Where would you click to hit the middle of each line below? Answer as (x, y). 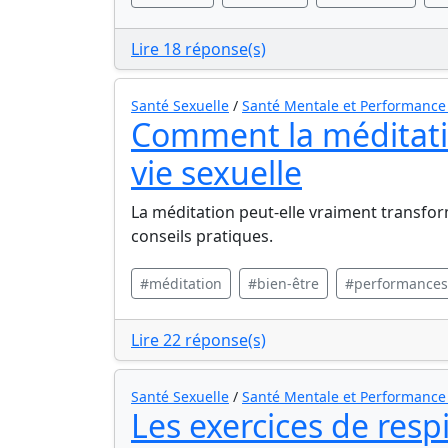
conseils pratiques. (202, 236)
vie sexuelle (216, 172)
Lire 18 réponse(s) (198, 49)
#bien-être (283, 283)
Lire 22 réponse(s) (198, 340)
